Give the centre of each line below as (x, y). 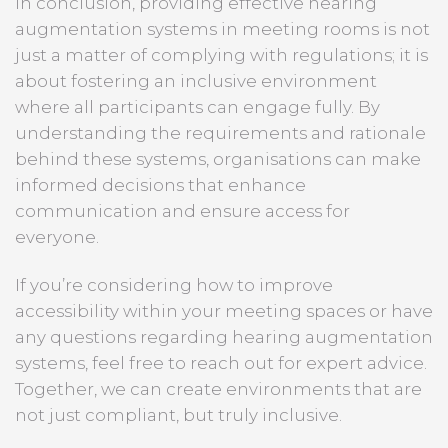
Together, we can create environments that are (218, 388)
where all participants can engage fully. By (197, 107)
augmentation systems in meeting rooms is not (222, 29)
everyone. (57, 237)
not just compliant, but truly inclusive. (178, 414)
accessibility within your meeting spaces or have (224, 310)
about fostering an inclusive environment (196, 81)
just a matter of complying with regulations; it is (221, 55)
